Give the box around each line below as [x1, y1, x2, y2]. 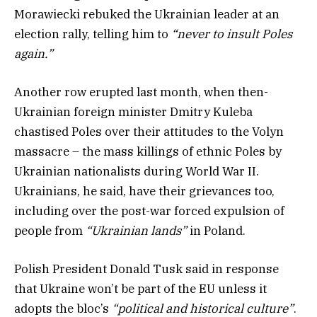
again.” [14, 45, 53, 62]
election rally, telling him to [14, 25, 171, 42]
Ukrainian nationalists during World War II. [14, 163, 259, 180]
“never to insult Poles [171, 25, 292, 42]
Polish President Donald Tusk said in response [14, 261, 279, 277]
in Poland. [187, 223, 246, 239]
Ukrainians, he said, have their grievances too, [14, 183, 275, 200]
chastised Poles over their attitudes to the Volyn [14, 124, 284, 140]
